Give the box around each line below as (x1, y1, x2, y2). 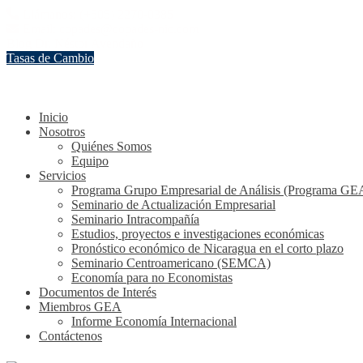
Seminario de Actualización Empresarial (71, 198, 275, 211)
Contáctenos (39, 329, 102, 343)
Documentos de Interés (39, 285, 156, 299)
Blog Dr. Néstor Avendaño (6, 36, 143, 50)
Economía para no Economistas (71, 271, 233, 284)
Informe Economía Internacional (71, 314, 237, 328)
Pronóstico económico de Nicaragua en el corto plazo (71, 241, 344, 255)
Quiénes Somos (71, 139, 152, 153)
